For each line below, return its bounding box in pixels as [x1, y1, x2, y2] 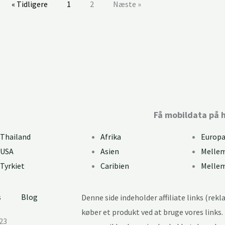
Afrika [100, 132, 121, 142]
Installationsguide [43, 80, 112, 90]
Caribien [100, 161, 129, 171]
